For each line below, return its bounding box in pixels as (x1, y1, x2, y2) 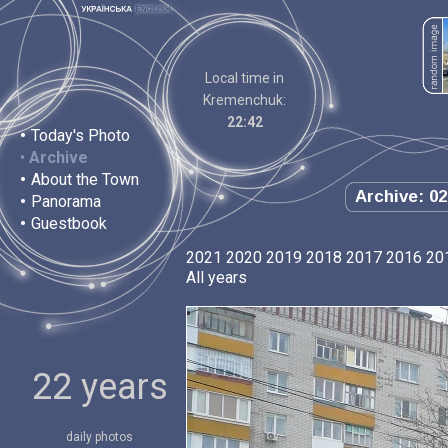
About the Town (31, 170, 139, 189)
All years (186, 268, 247, 287)
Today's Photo (31, 126, 130, 145)
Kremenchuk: (203, 92, 287, 108)
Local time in (205, 70, 285, 86)
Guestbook (31, 214, 107, 233)
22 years (32, 366, 168, 408)
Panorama (31, 192, 101, 211)
